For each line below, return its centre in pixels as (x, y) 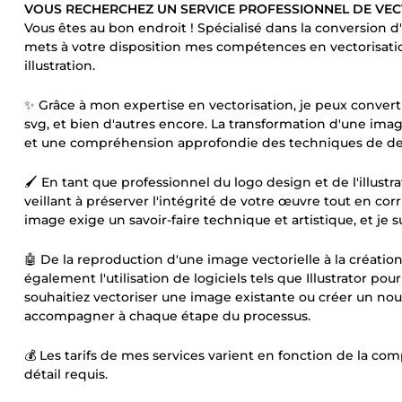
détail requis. (66, 374)
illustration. (60, 66)
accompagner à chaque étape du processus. (167, 316)
